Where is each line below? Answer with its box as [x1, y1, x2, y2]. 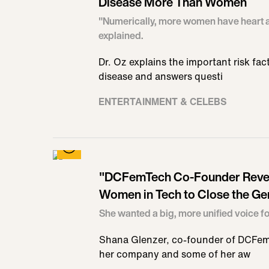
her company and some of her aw [99, 247, 250, 261]
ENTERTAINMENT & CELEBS [98, 94, 227, 109]
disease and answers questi [98, 69, 223, 83]
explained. [98, 28, 144, 43]
